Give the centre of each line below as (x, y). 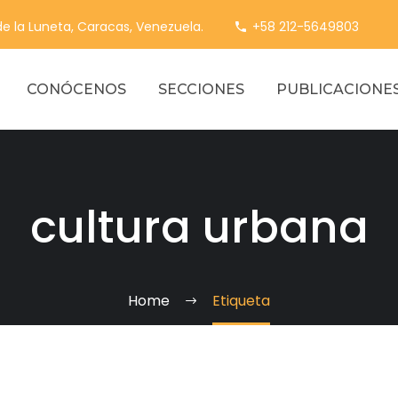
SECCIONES (201, 89)
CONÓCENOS (76, 89)
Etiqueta (241, 301)
